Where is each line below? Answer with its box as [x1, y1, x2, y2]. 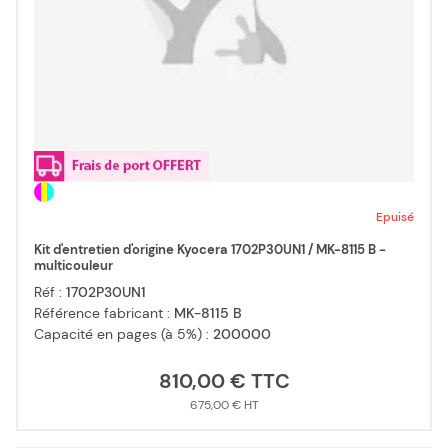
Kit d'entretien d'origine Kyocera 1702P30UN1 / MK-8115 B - [34, 241, 386, 259]
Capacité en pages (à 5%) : [34, 325, 213, 344]
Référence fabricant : [34, 304, 174, 323]
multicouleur [34, 257, 113, 275]
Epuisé [376, 209, 414, 226]
